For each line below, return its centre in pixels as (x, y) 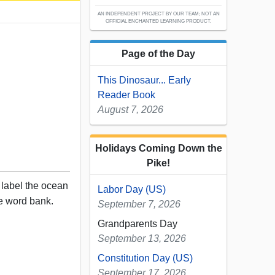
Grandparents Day (137, 224)
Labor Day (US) (132, 190)
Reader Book (126, 95)
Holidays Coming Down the (158, 149)
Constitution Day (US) (145, 258)
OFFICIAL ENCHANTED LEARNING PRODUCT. (158, 21)
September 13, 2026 (142, 239)
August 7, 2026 (130, 110)
